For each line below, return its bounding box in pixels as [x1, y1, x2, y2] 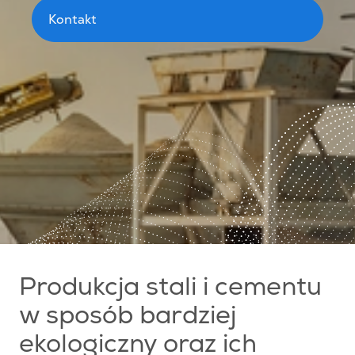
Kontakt [48, 11, 97, 27]
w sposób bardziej [19, 306, 236, 331]
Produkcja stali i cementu [19, 277, 322, 303]
